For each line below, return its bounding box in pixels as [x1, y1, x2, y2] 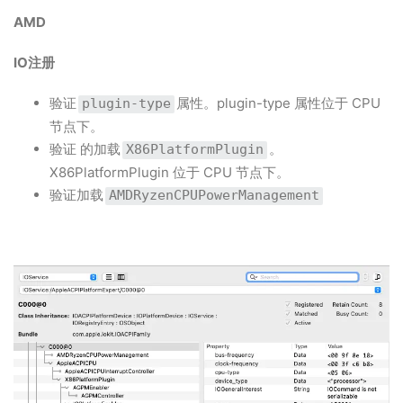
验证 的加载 [49, 140, 121, 157]
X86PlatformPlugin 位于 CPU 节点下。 [49, 164, 290, 181]
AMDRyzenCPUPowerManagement [109, 187, 319, 203]
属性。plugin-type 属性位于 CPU [176, 94, 381, 112]
